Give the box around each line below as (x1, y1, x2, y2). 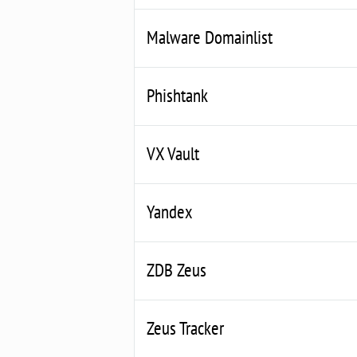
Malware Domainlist (147, 25, 273, 49)
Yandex (147, 199, 192, 223)
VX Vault (147, 141, 199, 165)
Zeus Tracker (147, 316, 224, 339)
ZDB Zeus (147, 257, 206, 281)
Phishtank (147, 83, 208, 107)
